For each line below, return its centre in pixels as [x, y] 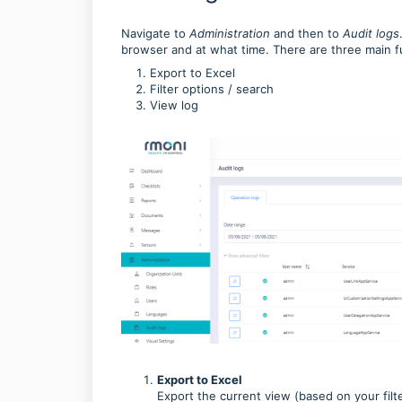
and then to [308, 33]
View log [174, 105]
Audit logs [371, 33]
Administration [232, 33]
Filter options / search [212, 89]
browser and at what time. [197, 49]
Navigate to [155, 33]
